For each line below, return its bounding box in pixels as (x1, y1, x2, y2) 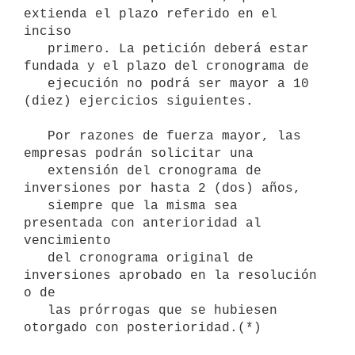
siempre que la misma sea (24, 198, 48, 213)
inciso (24, 24, 71, 39)
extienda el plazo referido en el (24, 6, 277, 21)
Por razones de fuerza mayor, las (24, 128, 48, 143)
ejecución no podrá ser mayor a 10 (24, 76, 48, 91)
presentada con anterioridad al (24, 216, 261, 231)
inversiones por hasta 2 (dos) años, (24, 181, 301, 196)
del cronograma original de (24, 250, 48, 265)
